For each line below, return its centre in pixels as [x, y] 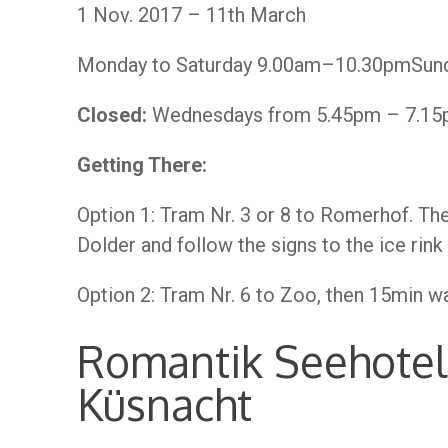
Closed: [112, 115]
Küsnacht [164, 404]
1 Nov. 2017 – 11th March [191, 15]
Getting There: [142, 165]
